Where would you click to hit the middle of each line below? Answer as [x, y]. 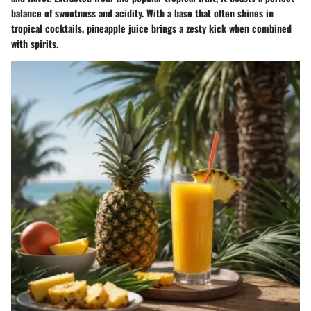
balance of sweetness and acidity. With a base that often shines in [142, 12]
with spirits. [35, 43]
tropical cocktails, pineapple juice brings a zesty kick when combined [151, 28]
